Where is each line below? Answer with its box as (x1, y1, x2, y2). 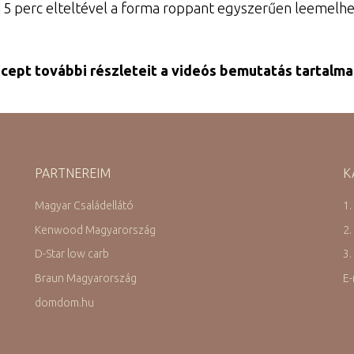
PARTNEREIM (34, 165, 111, 180)
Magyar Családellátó (34, 198, 134, 212)
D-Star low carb (34, 247, 109, 261)
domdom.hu (34, 296, 94, 310)
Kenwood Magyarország (34, 223, 156, 236)
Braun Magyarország (34, 272, 137, 285)
